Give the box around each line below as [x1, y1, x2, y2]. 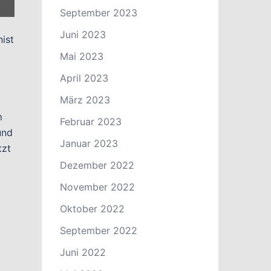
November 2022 [59, 181, 135, 193]
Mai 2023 [59, 50, 103, 62]
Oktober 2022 [59, 203, 125, 215]
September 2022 [59, 224, 137, 237]
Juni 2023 [59, 28, 106, 41]
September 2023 [59, 7, 137, 19]
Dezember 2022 [59, 159, 134, 171]
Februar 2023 [59, 116, 122, 128]
